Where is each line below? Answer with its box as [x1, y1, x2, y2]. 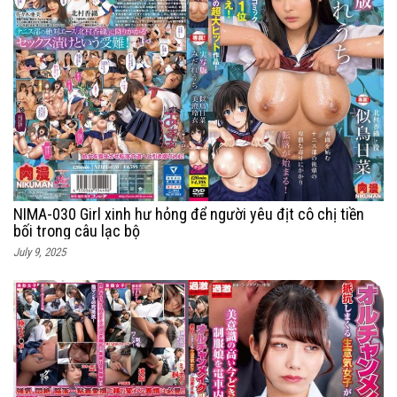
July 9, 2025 [13, 245, 66, 260]
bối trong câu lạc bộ [13, 222, 140, 241]
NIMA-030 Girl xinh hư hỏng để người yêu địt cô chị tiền [13, 205, 364, 224]
